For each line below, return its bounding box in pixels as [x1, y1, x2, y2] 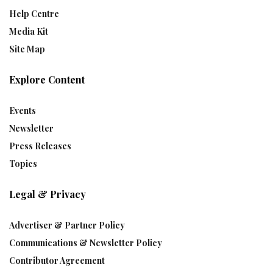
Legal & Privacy [9, 187, 86, 200]
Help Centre [9, 7, 59, 19]
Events [9, 104, 36, 116]
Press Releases [9, 140, 71, 152]
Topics [9, 157, 37, 169]
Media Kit [9, 25, 48, 37]
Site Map [9, 43, 45, 55]
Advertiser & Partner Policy [9, 219, 125, 231]
